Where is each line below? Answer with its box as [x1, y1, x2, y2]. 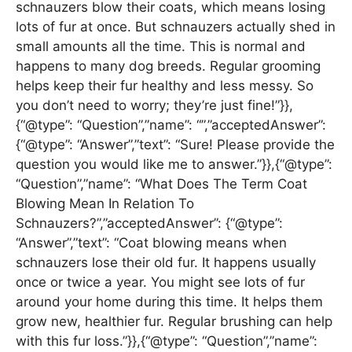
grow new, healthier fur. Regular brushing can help [16, 313, 332, 330]
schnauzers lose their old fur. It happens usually [16, 255, 316, 271]
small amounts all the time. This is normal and [16, 38, 306, 55]
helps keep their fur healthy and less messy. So [16, 78, 313, 94]
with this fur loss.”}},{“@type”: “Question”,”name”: [16, 333, 317, 350]
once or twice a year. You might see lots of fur [16, 274, 305, 291]
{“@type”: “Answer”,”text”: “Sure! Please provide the [16, 137, 335, 153]
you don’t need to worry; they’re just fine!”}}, [16, 97, 293, 114]
